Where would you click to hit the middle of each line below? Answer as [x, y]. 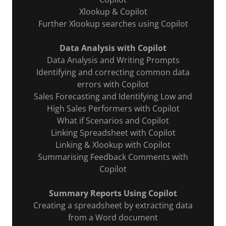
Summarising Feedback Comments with [113, 157]
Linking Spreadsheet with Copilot [113, 133]
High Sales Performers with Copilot [113, 108]
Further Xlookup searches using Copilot [113, 24]
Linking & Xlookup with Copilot [113, 145]
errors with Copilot [113, 84]
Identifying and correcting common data [113, 72]
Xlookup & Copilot [113, 12]
